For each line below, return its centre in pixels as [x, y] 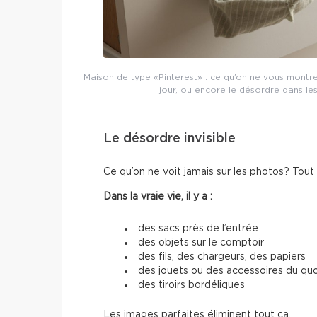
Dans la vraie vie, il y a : [158, 197]
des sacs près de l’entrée [198, 229]
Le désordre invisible [169, 139]
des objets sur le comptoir [201, 243]
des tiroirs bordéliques [191, 286]
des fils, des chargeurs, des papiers [222, 257]
